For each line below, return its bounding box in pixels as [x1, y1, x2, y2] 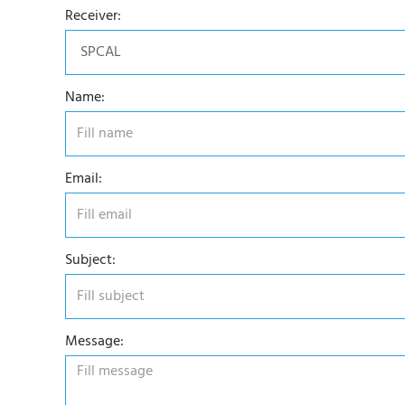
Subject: [65, 249, 116, 272]
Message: [65, 330, 124, 353]
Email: [65, 167, 102, 191]
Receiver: [65, 5, 121, 28]
